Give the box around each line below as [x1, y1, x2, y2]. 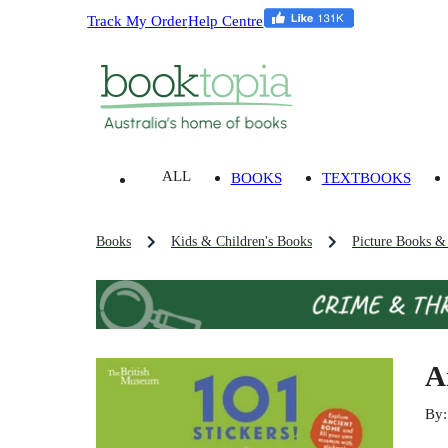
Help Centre [188, 11, 264, 29]
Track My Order [87, 11, 188, 29]
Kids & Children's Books [171, 234, 312, 250]
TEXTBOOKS [321, 169, 411, 187]
